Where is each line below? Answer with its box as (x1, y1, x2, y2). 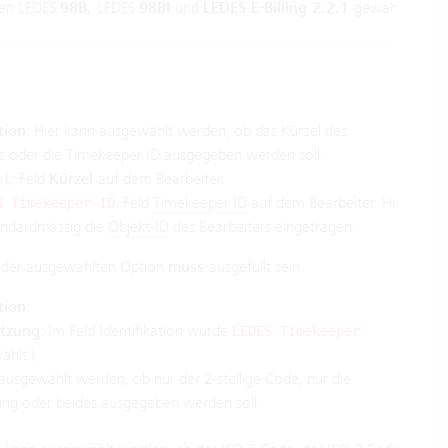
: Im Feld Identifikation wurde (39, 320, 232, 340)
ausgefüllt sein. (208, 256, 304, 276)
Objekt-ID (107, 216, 169, 236)
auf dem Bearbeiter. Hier (246, 192, 408, 212)
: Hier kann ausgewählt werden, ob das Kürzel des (25, 120, 347, 140)
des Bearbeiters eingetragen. (168, 216, 356, 236)
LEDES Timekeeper (231, 322, 360, 339)
